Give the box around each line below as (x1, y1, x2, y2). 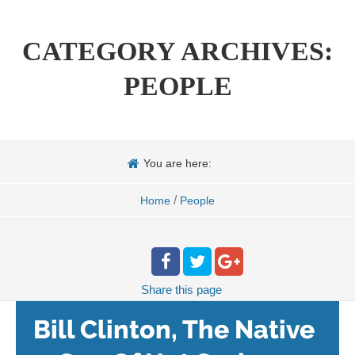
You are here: (143, 157, 212, 170)
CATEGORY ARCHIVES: (22, 36, 333, 66)
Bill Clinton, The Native (32, 315, 315, 344)
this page (175, 283, 222, 296)
